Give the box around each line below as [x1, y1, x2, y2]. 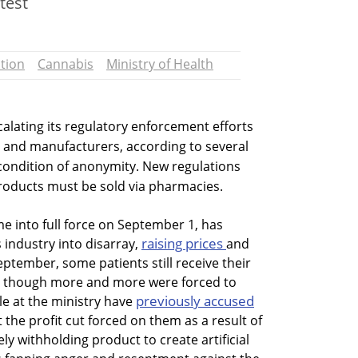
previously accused [136, 292, 254, 310]
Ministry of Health [106, 55, 213, 73]
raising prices [141, 234, 226, 253]
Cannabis [38, 55, 93, 73]
